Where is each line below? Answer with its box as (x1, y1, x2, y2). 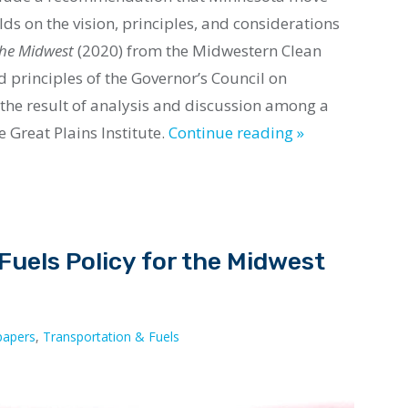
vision (73, 13, 115, 35)
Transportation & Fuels (43, 328, 179, 346)
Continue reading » (168, 122, 304, 144)
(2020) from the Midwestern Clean (74, 40, 321, 62)
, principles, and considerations (115, 13, 340, 35)
